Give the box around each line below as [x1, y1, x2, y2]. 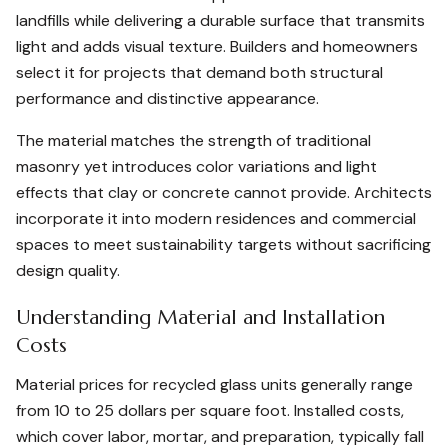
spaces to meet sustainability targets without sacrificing [16, 234, 431, 255]
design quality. [16, 260, 120, 281]
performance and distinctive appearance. [16, 88, 319, 109]
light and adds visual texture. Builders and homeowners [16, 36, 418, 57]
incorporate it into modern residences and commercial [16, 208, 416, 229]
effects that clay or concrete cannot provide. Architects [16, 182, 432, 203]
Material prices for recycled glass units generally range [16, 374, 413, 395]
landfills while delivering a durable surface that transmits [16, 10, 425, 31]
